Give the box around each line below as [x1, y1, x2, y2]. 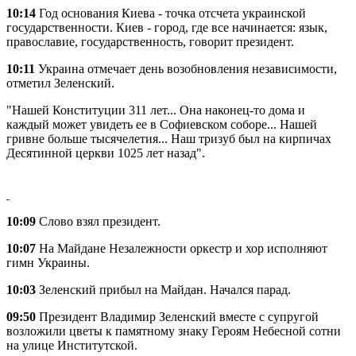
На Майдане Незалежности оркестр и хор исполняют [36, 242, 327, 256]
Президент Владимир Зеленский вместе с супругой [36, 310, 319, 324]
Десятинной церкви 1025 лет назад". [6, 146, 205, 161]
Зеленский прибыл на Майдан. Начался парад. [36, 283, 291, 297]
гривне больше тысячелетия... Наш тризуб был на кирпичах [6, 132, 331, 146]
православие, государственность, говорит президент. [6, 35, 294, 49]
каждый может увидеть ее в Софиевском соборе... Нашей [6, 118, 317, 132]
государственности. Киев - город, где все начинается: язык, [6, 21, 327, 35]
